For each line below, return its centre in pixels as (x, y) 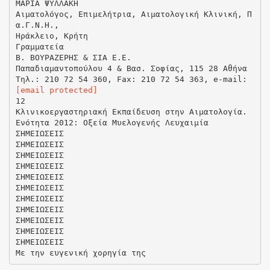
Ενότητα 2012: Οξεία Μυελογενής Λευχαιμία (112, 122)
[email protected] (56, 90)
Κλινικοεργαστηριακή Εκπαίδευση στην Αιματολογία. (131, 111)
